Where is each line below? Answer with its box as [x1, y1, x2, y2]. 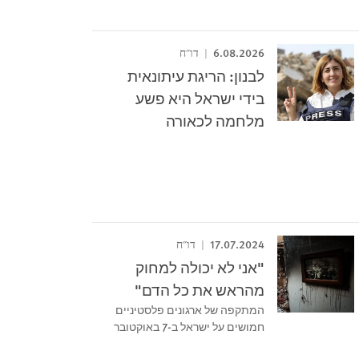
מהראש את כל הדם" [134, 279, 264, 301]
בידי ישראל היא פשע [135, 87, 264, 109]
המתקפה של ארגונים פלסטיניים [115, 301, 264, 317]
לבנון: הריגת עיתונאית [127, 65, 264, 87]
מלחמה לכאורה [165, 110, 264, 131]
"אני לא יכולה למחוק [135, 256, 264, 278]
